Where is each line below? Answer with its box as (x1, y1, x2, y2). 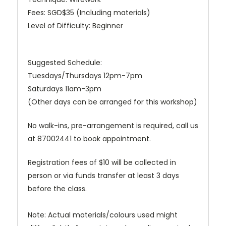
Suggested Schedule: (28, 58, 102, 68)
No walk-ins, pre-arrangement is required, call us (28, 121, 198, 131)
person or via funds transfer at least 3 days (28, 171, 179, 181)
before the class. (28, 184, 87, 194)
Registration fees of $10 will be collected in (28, 157, 176, 168)
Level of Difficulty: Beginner (28, 21, 123, 31)
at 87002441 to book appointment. (28, 134, 151, 144)
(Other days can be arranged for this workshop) (28, 97, 197, 107)
